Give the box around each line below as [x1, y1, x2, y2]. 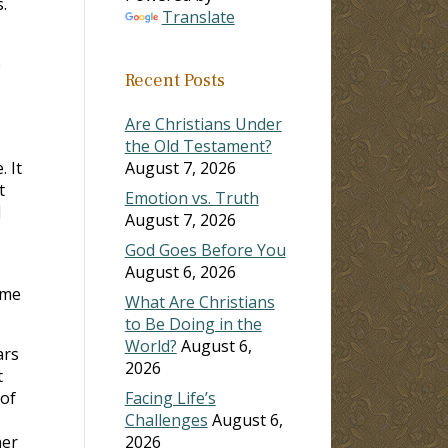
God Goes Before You [124, 238, 286, 261]
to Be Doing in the [124, 312, 262, 335]
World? [124, 334, 177, 357]
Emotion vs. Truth [124, 186, 259, 209]
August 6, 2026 [124, 260, 236, 283]
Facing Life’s [124, 386, 216, 409]
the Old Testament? [124, 134, 272, 157]
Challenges [124, 408, 208, 431]
